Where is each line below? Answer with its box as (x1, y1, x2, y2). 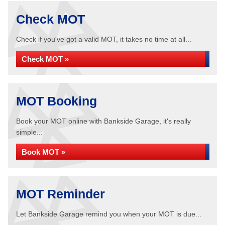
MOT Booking (16, 94, 97, 108)
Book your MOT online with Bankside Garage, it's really (16, 117, 191, 125)
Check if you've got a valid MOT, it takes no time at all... (16, 35, 191, 43)
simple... (16, 128, 43, 136)
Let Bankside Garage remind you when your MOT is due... (16, 210, 201, 218)
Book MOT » (22, 148, 65, 156)
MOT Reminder (16, 187, 105, 201)
